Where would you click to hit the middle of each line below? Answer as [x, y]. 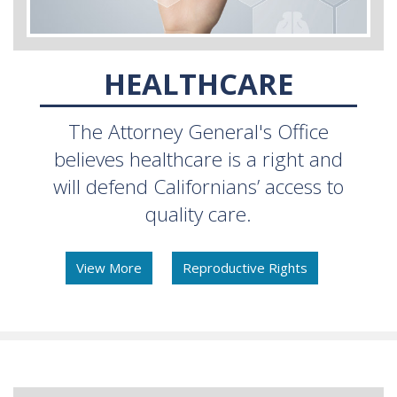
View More [109, 267]
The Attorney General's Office [198, 131]
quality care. [198, 214]
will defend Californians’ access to [198, 186]
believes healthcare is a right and [198, 159]
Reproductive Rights [245, 267]
